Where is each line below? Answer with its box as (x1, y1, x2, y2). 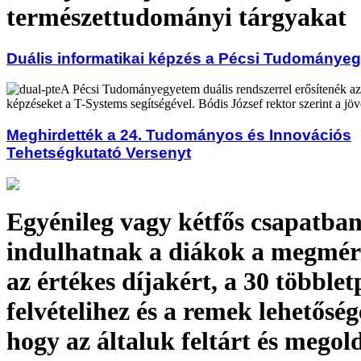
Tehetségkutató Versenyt (6, 143, 191, 161)
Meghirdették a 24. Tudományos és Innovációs (6, 126, 351, 143)
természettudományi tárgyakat (6, 2, 346, 32)
